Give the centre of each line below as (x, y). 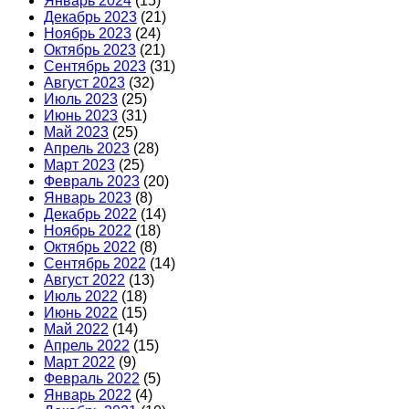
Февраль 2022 (92, 379)
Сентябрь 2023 (95, 67)
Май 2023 (76, 132)
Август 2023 (84, 83)
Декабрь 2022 (90, 215)
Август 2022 (84, 280)
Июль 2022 (81, 297)
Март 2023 (79, 165)
